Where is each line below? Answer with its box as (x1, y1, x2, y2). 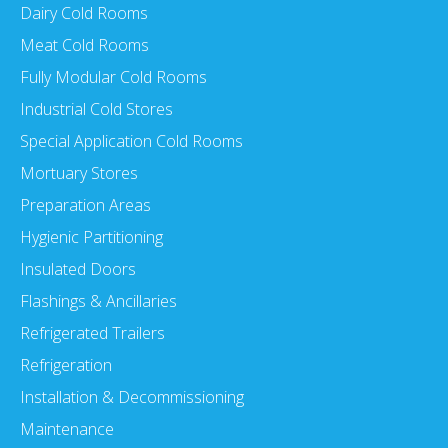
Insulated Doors (20, 258, 136, 281)
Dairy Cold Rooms (20, 2, 148, 25)
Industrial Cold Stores (20, 98, 173, 121)
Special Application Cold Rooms (20, 130, 243, 153)
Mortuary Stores (20, 162, 138, 185)
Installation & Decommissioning (20, 386, 244, 409)
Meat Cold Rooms (20, 34, 149, 57)
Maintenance (20, 418, 114, 441)
